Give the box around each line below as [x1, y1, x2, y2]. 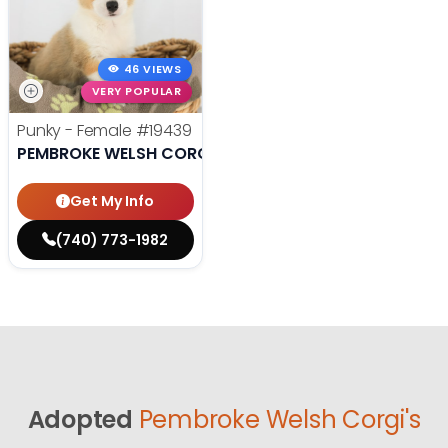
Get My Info [70, 191, 155, 212]
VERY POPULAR [91, 84, 182, 100]
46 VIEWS [123, 61, 182, 77]
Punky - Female [17, 119, 136, 143]
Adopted [27, 403, 133, 437]
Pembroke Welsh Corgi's [138, 403, 421, 437]
